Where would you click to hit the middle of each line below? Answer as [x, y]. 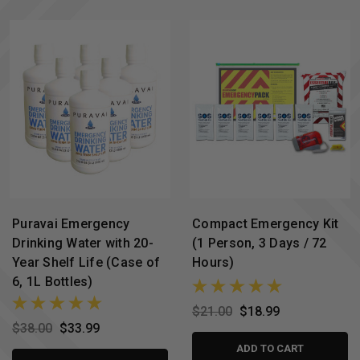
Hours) [213, 262]
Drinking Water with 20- [83, 243]
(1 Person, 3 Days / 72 [260, 243]
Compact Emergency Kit [266, 223]
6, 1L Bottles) [53, 281]
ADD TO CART [270, 349]
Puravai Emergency [71, 223]
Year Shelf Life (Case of [86, 262]
